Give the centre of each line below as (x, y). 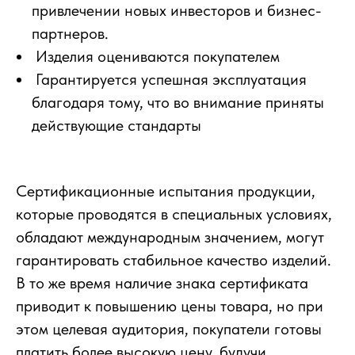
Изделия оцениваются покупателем (156, 56)
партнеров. (70, 33)
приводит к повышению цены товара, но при (170, 305)
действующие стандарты (116, 125)
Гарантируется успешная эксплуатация (169, 79)
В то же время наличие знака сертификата (162, 282)
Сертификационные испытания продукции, (166, 191)
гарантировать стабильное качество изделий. (174, 260)
